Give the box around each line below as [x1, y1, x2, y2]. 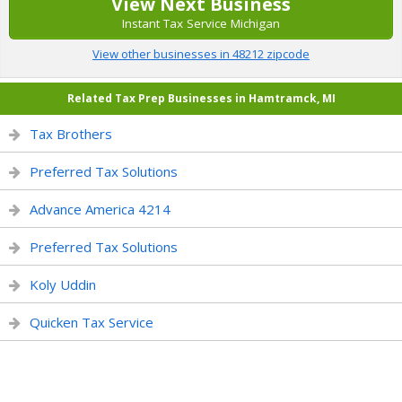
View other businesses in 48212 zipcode [92, 46, 310, 62]
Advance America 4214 [30, 200, 170, 218]
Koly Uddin [30, 275, 96, 293]
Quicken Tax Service [30, 313, 153, 331]
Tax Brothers [30, 125, 112, 143]
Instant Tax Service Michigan [122, 15, 280, 31]
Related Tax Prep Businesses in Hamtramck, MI [66, 91, 336, 106]
